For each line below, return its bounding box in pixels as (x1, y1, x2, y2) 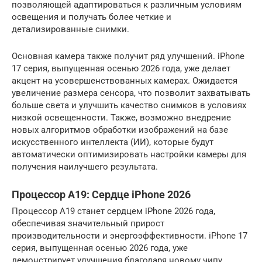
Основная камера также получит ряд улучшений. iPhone (12, 51, 244, 61)
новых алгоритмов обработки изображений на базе (12, 125, 228, 135)
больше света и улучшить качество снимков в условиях (12, 100, 246, 111)
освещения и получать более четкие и (12, 12, 171, 22)
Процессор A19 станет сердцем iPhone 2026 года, (12, 206, 215, 216)
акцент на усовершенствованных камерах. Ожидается (12, 75, 237, 86)
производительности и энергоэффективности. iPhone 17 (12, 230, 247, 241)
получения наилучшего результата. (12, 161, 158, 172)
